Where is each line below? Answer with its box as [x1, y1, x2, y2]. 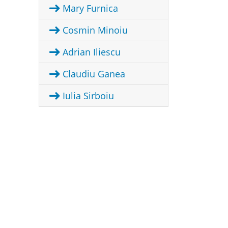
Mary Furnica [60, 2, 118, 15]
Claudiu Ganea [60, 68, 125, 80]
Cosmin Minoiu [60, 24, 128, 37]
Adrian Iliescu [60, 46, 121, 59]
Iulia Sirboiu [60, 90, 114, 102]
